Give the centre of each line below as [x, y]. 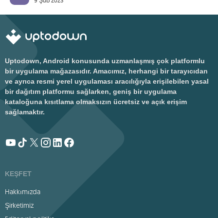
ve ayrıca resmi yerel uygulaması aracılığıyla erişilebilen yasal [107, 81]
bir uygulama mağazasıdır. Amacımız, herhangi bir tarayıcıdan [106, 71]
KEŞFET [18, 174]
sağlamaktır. [25, 112]
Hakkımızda [23, 192]
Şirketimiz [19, 205]
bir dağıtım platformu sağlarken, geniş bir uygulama [91, 91]
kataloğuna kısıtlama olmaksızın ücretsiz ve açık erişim [96, 102]
